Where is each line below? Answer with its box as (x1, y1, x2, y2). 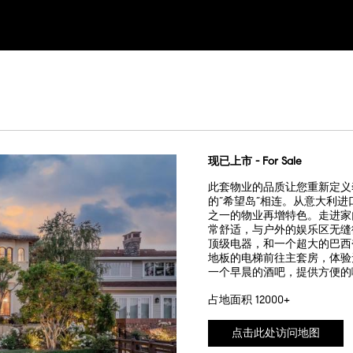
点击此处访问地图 (232, 326, 320, 340)
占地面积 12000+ (208, 293, 290, 307)
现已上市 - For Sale (208, 154, 302, 168)
